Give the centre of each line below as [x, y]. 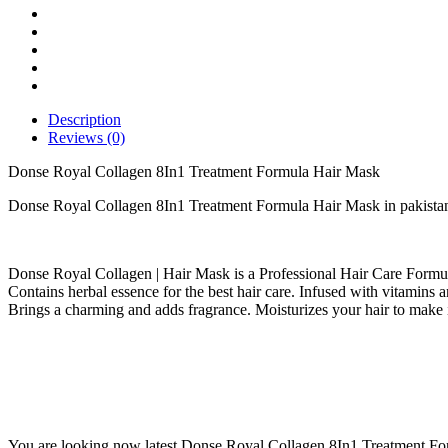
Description [84, 120]
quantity [56, 45]
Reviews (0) [86, 138]
